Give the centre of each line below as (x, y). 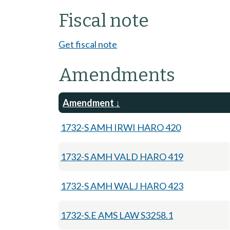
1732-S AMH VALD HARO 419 (122, 156)
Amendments (117, 75)
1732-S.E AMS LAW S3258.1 (117, 215)
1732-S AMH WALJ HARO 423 (122, 186)
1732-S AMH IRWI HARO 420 (121, 127)
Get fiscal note (88, 44)
